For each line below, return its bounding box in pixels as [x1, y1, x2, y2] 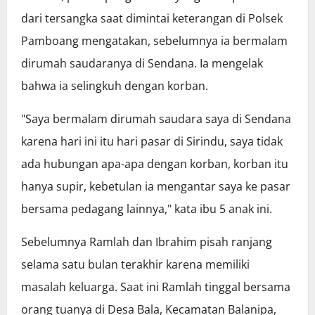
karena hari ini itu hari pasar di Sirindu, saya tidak [21, 134, 283, 150]
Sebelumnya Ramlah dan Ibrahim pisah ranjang [21, 234, 272, 250]
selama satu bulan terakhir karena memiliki [21, 257, 250, 273]
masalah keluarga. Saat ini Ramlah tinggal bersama [21, 279, 290, 295]
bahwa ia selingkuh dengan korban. [21, 78, 208, 94]
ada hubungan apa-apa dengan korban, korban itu [21, 156, 288, 172]
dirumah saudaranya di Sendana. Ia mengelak [21, 56, 263, 72]
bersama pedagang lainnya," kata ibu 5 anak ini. [21, 201, 272, 217]
